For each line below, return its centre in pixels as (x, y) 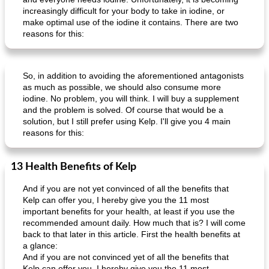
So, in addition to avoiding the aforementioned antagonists (133, 76)
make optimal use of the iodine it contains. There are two (131, 22)
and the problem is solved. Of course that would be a (123, 110)
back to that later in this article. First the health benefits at (131, 234)
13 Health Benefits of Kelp (74, 167)
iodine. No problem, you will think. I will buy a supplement (131, 98)
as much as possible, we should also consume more (122, 87)
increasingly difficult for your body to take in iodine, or (124, 11)
